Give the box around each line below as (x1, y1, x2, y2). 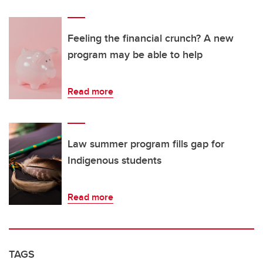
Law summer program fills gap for (68, 136, 224, 151)
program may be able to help (68, 46, 203, 62)
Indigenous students (68, 152, 161, 168)
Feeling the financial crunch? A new (68, 30, 234, 46)
